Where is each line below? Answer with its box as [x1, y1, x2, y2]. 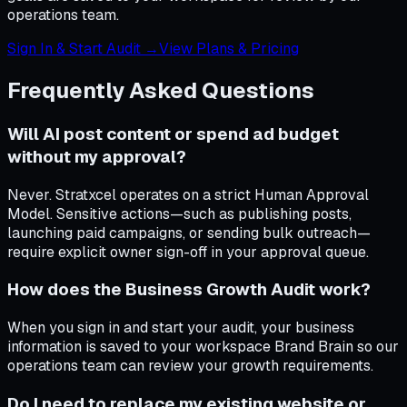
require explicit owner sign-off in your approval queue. [7, 242, 369, 262]
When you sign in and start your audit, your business [7, 318, 354, 338]
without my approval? [7, 144, 186, 168]
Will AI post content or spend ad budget [7, 122, 339, 145]
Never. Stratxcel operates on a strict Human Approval [7, 184, 369, 204]
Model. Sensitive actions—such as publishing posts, [7, 203, 352, 223]
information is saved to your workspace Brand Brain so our [7, 337, 399, 357]
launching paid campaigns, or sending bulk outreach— [7, 223, 371, 243]
